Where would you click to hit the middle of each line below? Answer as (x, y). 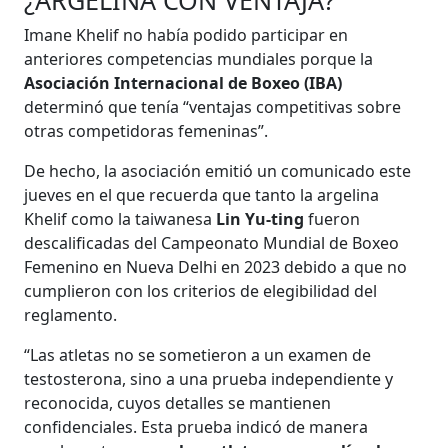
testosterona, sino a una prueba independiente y (209, 378)
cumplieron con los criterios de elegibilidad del (201, 290)
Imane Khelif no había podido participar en (186, 34)
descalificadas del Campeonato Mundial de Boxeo (212, 242)
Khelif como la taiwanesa (120, 218)
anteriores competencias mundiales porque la (199, 58)
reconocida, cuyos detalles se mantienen (178, 402)
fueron (332, 218)
